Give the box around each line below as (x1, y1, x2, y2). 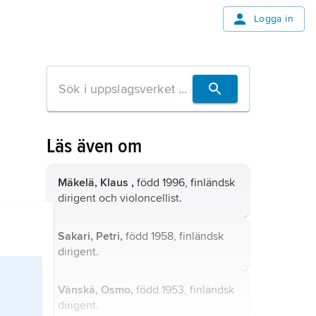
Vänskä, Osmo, (58, 283, 133, 297)
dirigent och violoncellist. (58, 191, 182, 205)
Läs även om (47, 134, 142, 158)
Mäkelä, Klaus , (58, 176, 134, 190)
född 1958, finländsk (123, 229, 224, 243)
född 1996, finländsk (134, 176, 235, 190)
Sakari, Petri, (58, 229, 123, 243)
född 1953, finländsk (133, 283, 234, 297)
